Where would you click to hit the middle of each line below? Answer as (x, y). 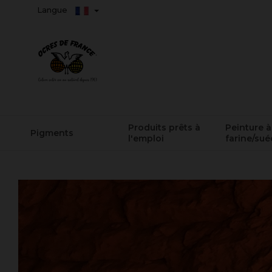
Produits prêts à (164, 127)
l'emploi (146, 138)
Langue (53, 10)
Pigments (52, 133)
